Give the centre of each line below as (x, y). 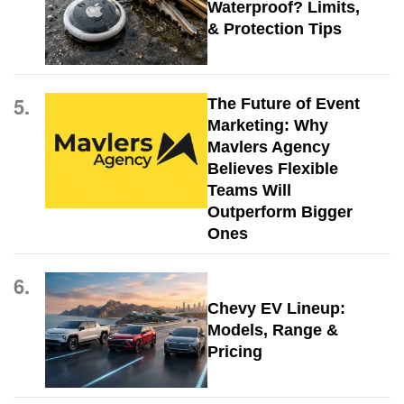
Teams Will (249, 191)
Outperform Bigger (280, 212)
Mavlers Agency (268, 147)
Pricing (234, 352)
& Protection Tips (274, 29)
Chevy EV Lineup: (276, 309)
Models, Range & (272, 331)
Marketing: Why (267, 126)
